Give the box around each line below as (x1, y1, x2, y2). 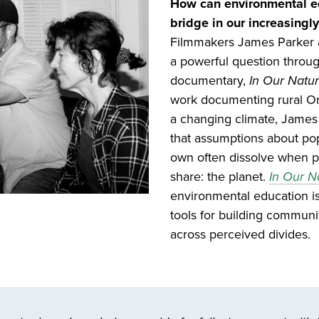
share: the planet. (170, 167, 269, 186)
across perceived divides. (170, 224, 314, 244)
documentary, (170, 70, 249, 90)
